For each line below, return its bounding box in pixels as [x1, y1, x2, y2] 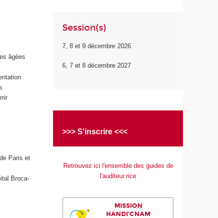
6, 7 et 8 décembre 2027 [62, 62, 131, 70]
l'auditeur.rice [100, 172, 137, 180]
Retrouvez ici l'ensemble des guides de [63, 162, 173, 170]
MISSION [114, 201, 143, 210]
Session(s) [62, 22, 107, 33]
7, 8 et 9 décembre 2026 [62, 42, 131, 50]
